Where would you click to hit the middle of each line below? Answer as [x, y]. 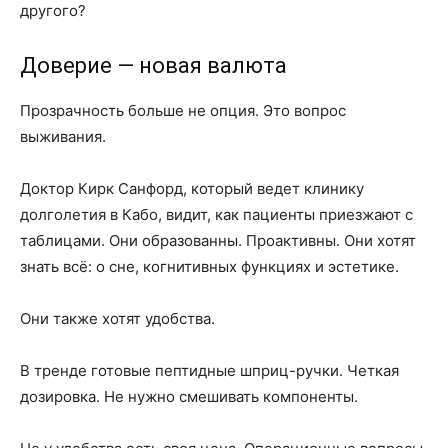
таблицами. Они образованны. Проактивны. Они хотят [218, 240]
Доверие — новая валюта [153, 65]
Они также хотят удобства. [117, 318]
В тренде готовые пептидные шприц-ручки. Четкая [209, 370]
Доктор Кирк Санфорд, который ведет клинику [192, 188]
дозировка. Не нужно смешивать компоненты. [189, 396]
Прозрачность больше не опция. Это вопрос [183, 110]
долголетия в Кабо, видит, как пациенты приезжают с [216, 214]
